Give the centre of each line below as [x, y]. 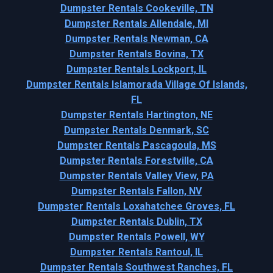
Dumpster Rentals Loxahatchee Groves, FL [136, 206]
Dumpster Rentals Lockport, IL [136, 69]
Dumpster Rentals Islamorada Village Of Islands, [136, 84]
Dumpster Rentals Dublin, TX [136, 221]
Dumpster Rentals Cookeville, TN [136, 8]
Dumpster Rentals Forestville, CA [136, 160]
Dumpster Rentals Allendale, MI [136, 23]
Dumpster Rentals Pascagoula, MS [136, 145]
